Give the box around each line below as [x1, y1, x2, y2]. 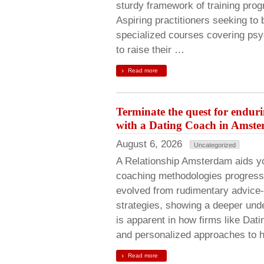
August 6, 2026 [116, 138, 182, 150]
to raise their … [116, 44, 184, 55]
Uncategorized [194, 141, 236, 148]
